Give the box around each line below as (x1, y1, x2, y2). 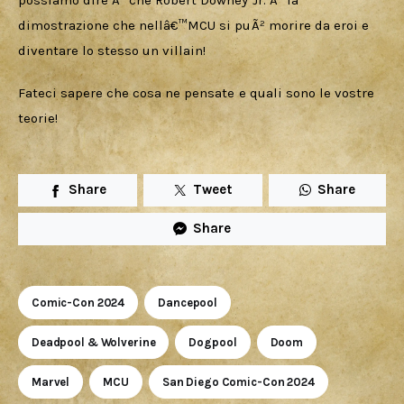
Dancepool (158, 295, 218, 309)
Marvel (32, 374, 70, 389)
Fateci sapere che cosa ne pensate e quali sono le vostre (18, 85, 378, 102)
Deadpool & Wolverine (32, 335, 156, 349)
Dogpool (188, 335, 237, 349)
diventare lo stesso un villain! (18, 41, 207, 59)
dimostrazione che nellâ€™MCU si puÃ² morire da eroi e (18, 16, 372, 33)
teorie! (18, 110, 59, 127)
